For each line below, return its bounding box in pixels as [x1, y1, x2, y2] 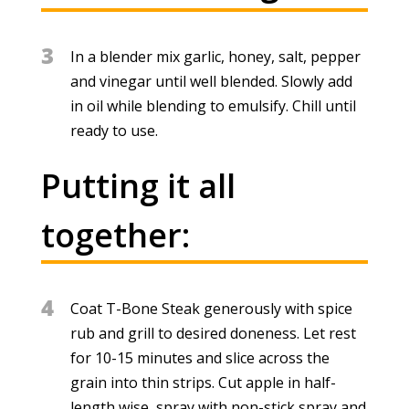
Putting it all [40, 163, 236, 208]
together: [40, 212, 190, 257]
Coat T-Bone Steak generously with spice [69, 298, 352, 319]
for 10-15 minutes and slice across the [69, 347, 330, 368]
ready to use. [69, 120, 158, 141]
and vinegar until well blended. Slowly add [69, 70, 352, 91]
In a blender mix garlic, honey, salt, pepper [69, 46, 361, 67]
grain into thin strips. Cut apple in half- [69, 372, 336, 393]
